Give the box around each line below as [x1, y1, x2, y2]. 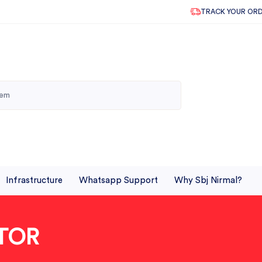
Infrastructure [6, 176, 63, 185]
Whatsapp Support [79, 176, 158, 185]
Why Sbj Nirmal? [174, 176, 242, 185]
